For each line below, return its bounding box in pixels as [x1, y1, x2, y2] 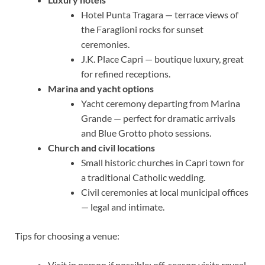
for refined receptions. [81, 67, 170, 79]
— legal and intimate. [81, 201, 164, 212]
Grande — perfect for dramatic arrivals [81, 112, 235, 124]
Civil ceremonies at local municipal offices [81, 186, 248, 198]
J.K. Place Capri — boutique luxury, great [81, 53, 244, 64]
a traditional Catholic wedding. [81, 171, 205, 183]
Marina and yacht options [48, 82, 154, 94]
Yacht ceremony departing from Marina [81, 97, 240, 109]
